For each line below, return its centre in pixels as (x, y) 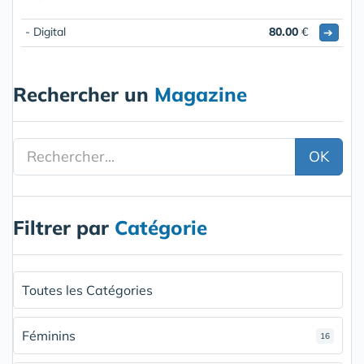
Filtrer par (64, 227)
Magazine (201, 94)
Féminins (49, 335)
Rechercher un (84, 94)
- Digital (45, 31)
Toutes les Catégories (87, 290)
